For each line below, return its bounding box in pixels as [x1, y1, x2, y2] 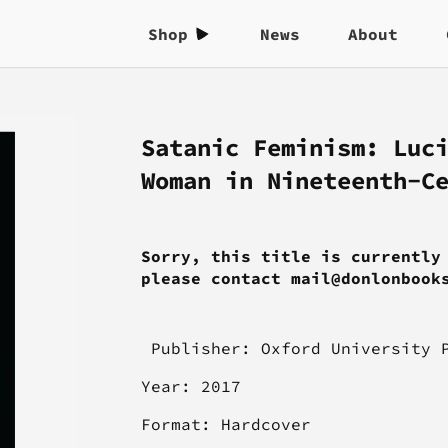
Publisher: [140, 338, 261, 359]
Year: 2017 [140, 376, 241, 397]
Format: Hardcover [140, 414, 311, 435]
